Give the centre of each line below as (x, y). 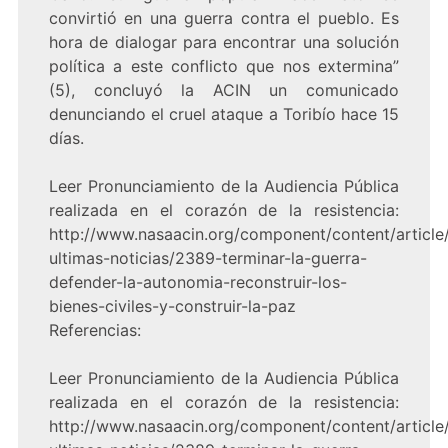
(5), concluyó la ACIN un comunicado (224, 90)
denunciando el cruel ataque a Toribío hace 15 (224, 114)
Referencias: (94, 330)
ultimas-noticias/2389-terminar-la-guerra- (207, 258)
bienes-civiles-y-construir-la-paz (172, 306)
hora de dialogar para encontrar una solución (224, 42)
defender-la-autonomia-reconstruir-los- (197, 282)
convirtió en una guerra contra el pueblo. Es (224, 18)
